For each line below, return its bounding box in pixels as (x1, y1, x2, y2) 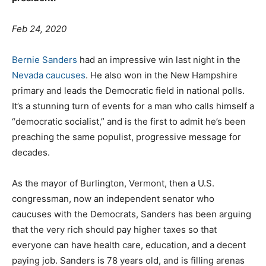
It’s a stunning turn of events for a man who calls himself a (12, 100, 254, 112)
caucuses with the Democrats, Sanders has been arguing (12, 208, 251, 220)
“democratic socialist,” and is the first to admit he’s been (12, 115, 246, 127)
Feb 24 (12, 23, 40, 34)
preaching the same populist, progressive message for (12, 131, 241, 142)
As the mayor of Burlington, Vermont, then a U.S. (12, 177, 214, 189)
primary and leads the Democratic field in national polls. (12, 84, 245, 96)
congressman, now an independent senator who (12, 192, 214, 204)
